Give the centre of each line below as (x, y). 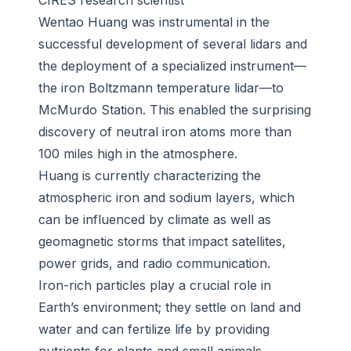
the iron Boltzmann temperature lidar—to (161, 88)
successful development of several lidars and (173, 44)
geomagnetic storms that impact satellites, (162, 242)
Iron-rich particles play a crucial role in (155, 286)
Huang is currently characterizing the (150, 176)
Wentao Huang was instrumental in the (154, 22)
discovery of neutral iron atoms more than (165, 132)
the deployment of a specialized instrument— (172, 66)
